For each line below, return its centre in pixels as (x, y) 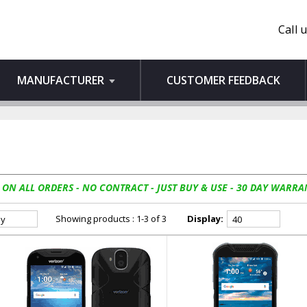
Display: (205, 219)
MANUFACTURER (62, 80)
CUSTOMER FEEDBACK (223, 80)
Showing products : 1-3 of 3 (111, 219)
